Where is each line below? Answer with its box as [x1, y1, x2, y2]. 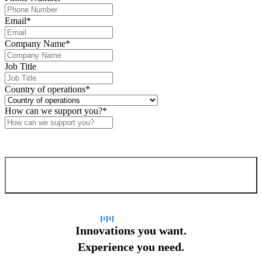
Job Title [5, 61, 36, 71]
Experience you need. [78, 240, 184, 254]
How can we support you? [5, 105, 102, 116]
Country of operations [5, 84, 85, 94]
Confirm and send [87, 170, 161, 180]
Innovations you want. [75, 224, 187, 237]
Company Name [5, 38, 65, 49]
